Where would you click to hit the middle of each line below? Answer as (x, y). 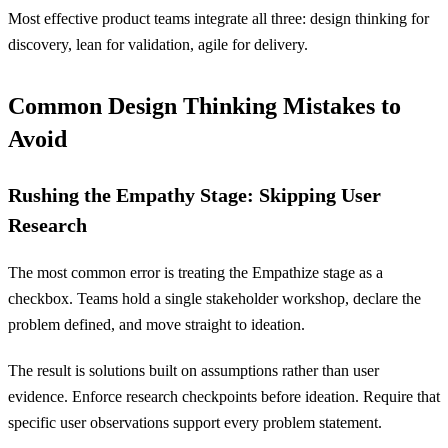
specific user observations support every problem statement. (195, 422)
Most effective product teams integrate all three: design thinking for (218, 18)
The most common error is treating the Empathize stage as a (195, 272)
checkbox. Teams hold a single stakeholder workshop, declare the (214, 298)
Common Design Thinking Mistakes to (204, 106)
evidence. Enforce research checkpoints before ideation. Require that (224, 396)
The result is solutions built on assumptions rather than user (193, 370)
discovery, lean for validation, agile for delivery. (158, 44)
